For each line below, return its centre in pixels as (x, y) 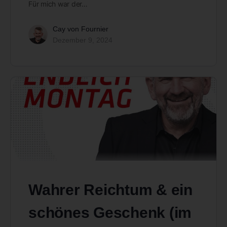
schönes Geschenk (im (110, 212)
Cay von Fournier (81, 29)
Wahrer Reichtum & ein (110, 190)
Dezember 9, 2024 (83, 40)
